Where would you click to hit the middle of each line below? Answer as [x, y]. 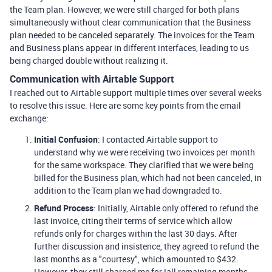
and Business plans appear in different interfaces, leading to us [129, 48]
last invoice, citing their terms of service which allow [133, 221]
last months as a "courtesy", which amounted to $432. [136, 259]
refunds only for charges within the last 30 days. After [136, 233]
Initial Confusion [66, 139]
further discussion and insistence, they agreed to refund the [146, 246]
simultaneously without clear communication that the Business [130, 22]
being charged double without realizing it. [89, 60]
